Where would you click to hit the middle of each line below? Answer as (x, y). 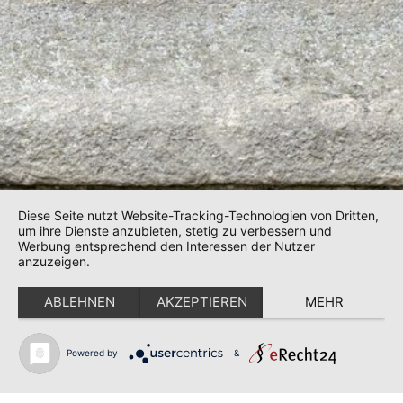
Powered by (92, 352)
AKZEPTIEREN (201, 302)
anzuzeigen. (54, 261)
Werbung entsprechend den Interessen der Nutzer (166, 246)
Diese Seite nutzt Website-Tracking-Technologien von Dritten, (198, 215)
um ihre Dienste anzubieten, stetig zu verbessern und (175, 231)
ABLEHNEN (79, 302)
